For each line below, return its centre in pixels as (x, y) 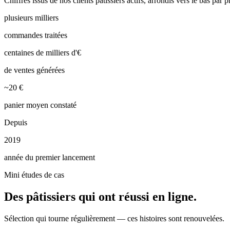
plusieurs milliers (31, 18)
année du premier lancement (50, 158)
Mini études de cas (34, 175)
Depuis (16, 123)
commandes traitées (36, 35)
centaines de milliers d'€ (43, 53)
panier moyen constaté (40, 105)
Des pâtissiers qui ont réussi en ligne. (100, 197)
